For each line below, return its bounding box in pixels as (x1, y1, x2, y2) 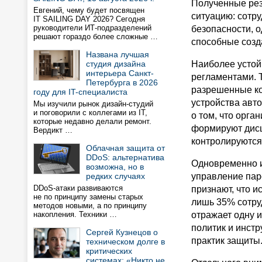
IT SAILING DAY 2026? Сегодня (33, 15, 145, 23)
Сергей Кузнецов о (86, 227, 158, 237)
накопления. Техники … (33, 210, 117, 219)
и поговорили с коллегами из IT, (33, 108, 147, 117)
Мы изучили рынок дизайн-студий (33, 99, 153, 108)
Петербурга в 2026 (86, 78, 158, 87)
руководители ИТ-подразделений (33, 23, 151, 32)
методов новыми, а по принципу (33, 201, 147, 210)
